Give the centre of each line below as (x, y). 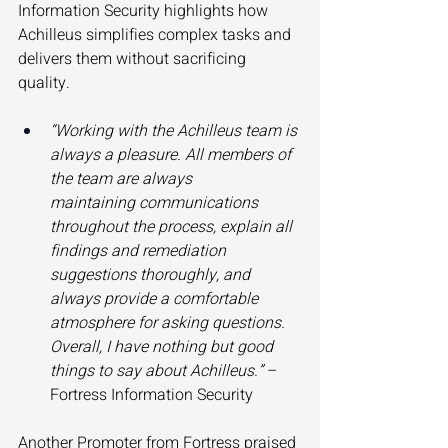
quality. (46, 83)
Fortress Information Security (153, 395)
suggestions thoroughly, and (152, 275)
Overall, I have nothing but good (163, 347)
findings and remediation (140, 251)
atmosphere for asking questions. (169, 323)
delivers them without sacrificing (134, 59)
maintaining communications (156, 203)
